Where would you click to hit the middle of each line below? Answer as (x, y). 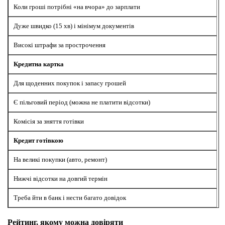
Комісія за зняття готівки (49, 122)
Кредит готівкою (38, 141)
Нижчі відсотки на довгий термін (61, 179)
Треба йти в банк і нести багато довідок (70, 198)
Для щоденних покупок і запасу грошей (70, 83)
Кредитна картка (39, 64)
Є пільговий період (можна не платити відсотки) (82, 102)
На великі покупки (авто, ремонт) (60, 160)
